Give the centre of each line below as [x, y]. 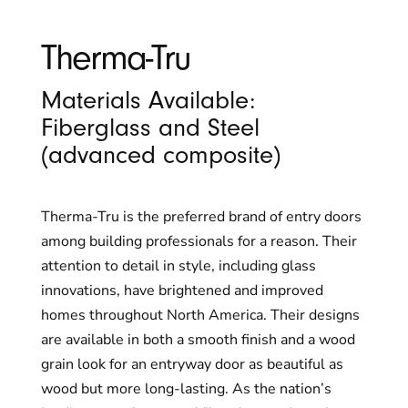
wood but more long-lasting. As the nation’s [186, 388]
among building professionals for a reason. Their [199, 241]
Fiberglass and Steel [150, 127]
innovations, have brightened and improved [182, 290]
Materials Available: [148, 100]
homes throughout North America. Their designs [200, 315]
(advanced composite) [160, 154]
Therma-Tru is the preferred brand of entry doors [201, 216]
